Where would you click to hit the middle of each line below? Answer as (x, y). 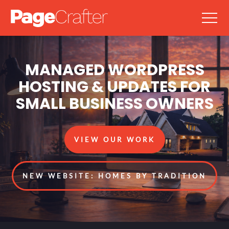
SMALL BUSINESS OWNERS (114, 104)
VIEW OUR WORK (114, 139)
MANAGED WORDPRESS (114, 70)
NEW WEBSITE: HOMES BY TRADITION (114, 176)
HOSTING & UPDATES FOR (114, 87)
